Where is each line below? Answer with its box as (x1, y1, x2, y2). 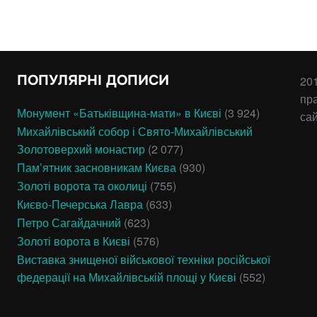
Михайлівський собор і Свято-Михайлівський (17, 122, 253, 139)
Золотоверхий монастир (17, 140, 145, 157)
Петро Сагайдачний (17, 214, 121, 231)
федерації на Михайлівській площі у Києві (17, 268, 236, 285)
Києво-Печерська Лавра (17, 195, 143, 212)
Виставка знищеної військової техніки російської (17, 250, 270, 267)
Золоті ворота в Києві (17, 232, 130, 249)
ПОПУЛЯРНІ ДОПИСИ (17, 71, 169, 89)
